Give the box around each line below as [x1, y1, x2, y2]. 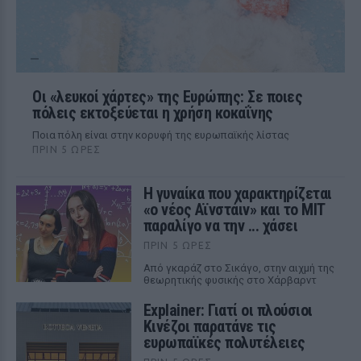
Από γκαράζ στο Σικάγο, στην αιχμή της [143, 262, 334, 274]
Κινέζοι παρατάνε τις [143, 317, 276, 336]
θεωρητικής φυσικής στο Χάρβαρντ [143, 274, 317, 286]
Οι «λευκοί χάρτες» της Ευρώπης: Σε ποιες [32, 87, 302, 106]
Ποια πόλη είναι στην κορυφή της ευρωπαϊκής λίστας [32, 129, 289, 141]
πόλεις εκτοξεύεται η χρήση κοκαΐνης [32, 103, 273, 122]
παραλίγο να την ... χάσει [143, 216, 298, 235]
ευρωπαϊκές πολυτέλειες [143, 333, 305, 352]
